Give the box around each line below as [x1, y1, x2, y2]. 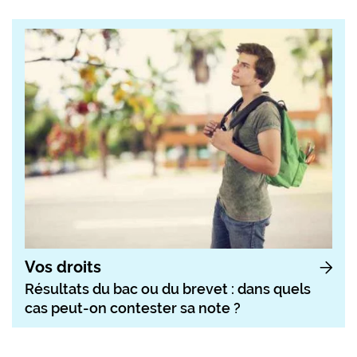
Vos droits [25, 257, 101, 277]
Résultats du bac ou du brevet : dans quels [25, 280, 311, 298]
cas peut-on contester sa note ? [25, 300, 241, 317]
